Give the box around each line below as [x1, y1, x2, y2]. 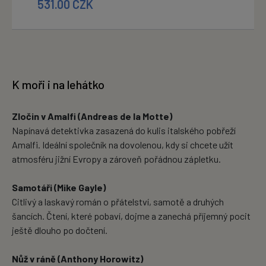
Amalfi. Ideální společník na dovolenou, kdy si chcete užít [12, 139, 233, 151]
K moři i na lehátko [12, 77, 104, 92]
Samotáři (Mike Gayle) [12, 182, 106, 194]
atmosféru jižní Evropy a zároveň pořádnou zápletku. [12, 153, 221, 165]
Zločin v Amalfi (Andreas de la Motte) [12, 110, 172, 122]
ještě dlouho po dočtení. [12, 224, 107, 236]
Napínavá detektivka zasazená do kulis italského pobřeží [12, 125, 236, 137]
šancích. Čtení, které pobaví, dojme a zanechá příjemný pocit [12, 210, 251, 222]
